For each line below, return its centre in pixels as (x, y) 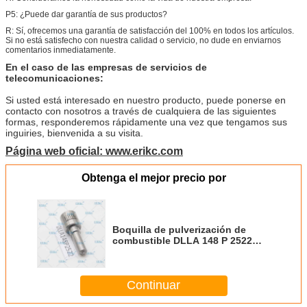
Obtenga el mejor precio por (153, 177)
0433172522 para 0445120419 (180, 273)
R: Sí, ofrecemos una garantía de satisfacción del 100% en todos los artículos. (150, 30)
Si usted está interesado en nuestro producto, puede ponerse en (146, 100)
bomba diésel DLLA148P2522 (181, 262)
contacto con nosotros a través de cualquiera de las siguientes (141, 111)
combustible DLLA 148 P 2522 (182, 240)
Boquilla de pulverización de (179, 229)
